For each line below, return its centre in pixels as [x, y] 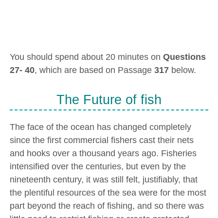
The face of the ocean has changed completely [100, 127]
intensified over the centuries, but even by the [98, 166]
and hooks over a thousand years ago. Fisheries [103, 153]
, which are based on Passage [94, 70]
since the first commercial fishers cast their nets [102, 140]
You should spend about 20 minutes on [86, 57]
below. [182, 70]
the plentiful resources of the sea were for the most [108, 192]
